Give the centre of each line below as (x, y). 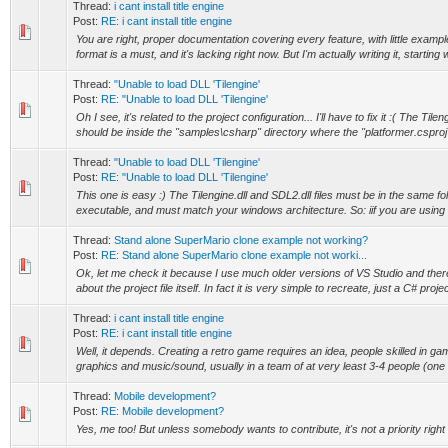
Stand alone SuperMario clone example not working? (241, 240)
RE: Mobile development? (162, 411)
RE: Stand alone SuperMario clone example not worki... (234, 255)
